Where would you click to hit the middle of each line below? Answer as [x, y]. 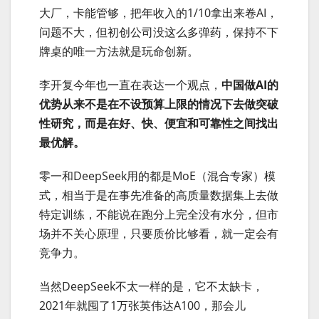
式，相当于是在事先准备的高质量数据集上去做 [159, 195]
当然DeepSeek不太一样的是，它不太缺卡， [151, 286]
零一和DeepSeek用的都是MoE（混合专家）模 [157, 176]
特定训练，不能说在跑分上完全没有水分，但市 [159, 214]
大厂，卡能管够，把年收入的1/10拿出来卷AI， [158, 12]
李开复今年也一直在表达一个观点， [130, 84]
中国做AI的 [250, 84]
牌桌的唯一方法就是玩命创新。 [119, 51]
